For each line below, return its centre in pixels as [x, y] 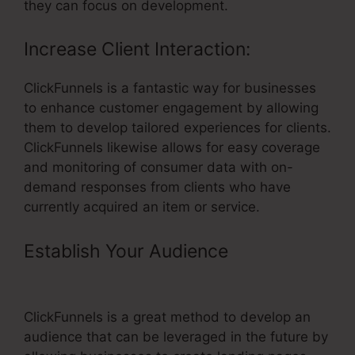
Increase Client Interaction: [137, 50]
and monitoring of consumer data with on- [158, 168]
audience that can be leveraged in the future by [176, 336]
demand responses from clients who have [157, 187]
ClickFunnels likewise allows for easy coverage [172, 148]
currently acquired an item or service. [142, 207]
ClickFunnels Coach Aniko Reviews [172, 278]
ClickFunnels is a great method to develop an [167, 317]
